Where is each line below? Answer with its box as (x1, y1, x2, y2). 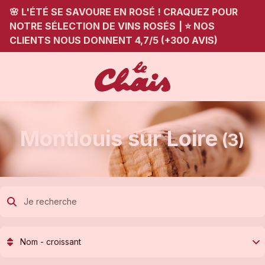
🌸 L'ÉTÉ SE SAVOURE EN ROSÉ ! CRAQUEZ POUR (9, 6, 238, 18)
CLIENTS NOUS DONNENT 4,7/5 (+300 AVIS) (9, 34, 218, 46)
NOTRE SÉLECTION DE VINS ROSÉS (9, 20, 176, 32)
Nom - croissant (20, 237, 81, 247)
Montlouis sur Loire (20, 125, 218, 151)
